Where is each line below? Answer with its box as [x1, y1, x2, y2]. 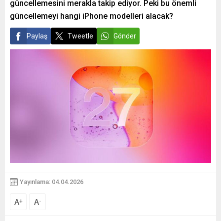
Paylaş [27, 32, 47, 40]
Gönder [113, 32, 136, 40]
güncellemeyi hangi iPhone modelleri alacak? [10, 11, 173, 21]
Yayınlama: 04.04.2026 [20, 178, 83, 185]
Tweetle [68, 32, 93, 40]
